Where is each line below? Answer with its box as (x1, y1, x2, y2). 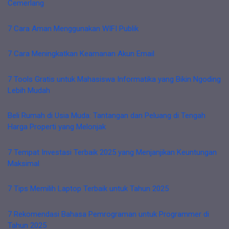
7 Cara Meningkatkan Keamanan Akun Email (8, 49, 154, 58)
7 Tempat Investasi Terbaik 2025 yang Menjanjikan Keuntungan (8, 147, 217, 157)
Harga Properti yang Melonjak (8, 122, 106, 131)
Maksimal (8, 158, 39, 168)
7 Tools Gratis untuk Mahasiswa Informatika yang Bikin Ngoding (8, 74, 221, 84)
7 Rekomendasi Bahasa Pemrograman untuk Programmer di (8, 209, 209, 219)
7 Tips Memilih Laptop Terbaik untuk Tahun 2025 (8, 184, 169, 193)
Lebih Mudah (8, 85, 50, 95)
